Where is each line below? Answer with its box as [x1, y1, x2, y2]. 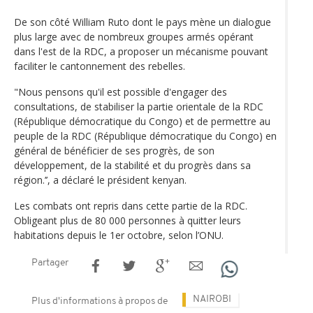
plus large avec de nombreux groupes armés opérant [14, 29, 254, 43]
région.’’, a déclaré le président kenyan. [14, 173, 187, 187]
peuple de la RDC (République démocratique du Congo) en [14, 129, 277, 143]
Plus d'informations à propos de [31, 296, 168, 307]
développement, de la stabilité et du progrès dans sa [14, 158, 251, 172]
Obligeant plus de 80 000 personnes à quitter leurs [14, 213, 241, 227]
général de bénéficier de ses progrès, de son [14, 143, 214, 157]
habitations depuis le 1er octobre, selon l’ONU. [14, 228, 224, 242]
